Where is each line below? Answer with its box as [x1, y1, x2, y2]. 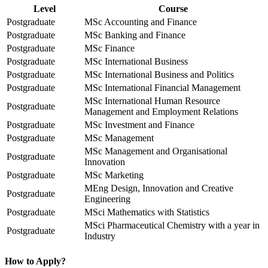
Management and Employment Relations [84, 106, 238, 117]
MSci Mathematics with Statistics [84, 206, 209, 217]
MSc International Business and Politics [84, 69, 234, 80]
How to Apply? [5, 255, 66, 266]
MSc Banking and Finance [84, 29, 185, 40]
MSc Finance [84, 42, 135, 53]
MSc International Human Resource [84, 95, 220, 106]
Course [158, 3, 188, 14]
